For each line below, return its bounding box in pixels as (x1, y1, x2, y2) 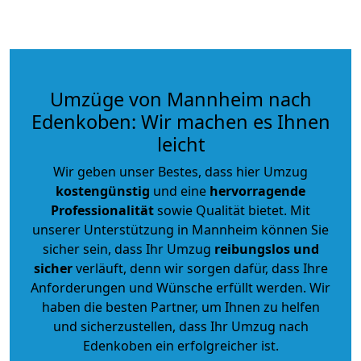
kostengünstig (56, 181, 150, 200)
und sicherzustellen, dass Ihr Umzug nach (52, 317, 309, 335)
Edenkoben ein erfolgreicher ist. (82, 336, 279, 355)
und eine (150, 181, 210, 200)
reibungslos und (214, 239, 319, 258)
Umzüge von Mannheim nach (49, 85, 312, 112)
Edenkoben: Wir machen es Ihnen (31, 108, 330, 135)
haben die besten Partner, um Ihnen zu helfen (41, 297, 320, 316)
